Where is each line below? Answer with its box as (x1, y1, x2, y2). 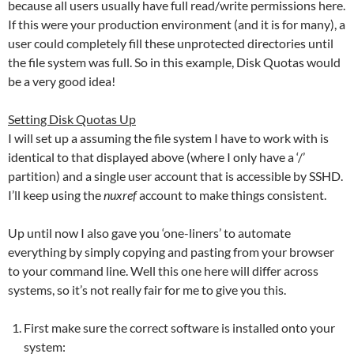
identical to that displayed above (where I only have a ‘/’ (8, 149, 305, 164)
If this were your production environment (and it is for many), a (8, 16, 345, 32)
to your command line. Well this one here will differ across (8, 262, 318, 278)
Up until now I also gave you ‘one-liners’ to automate (8, 224, 291, 240)
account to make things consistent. (137, 186, 326, 202)
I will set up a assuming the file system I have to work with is (8, 130, 329, 145)
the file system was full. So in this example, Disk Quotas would (8, 54, 341, 70)
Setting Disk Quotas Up (8, 111, 136, 126)
